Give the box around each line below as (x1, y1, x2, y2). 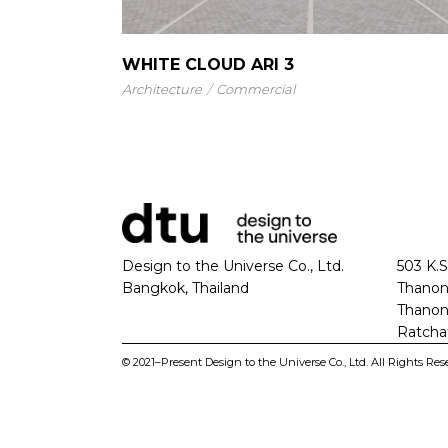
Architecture (122, 80, 202, 97)
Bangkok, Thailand (122, 278, 249, 297)
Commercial (216, 80, 295, 97)
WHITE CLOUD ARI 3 (122, 54, 294, 74)
